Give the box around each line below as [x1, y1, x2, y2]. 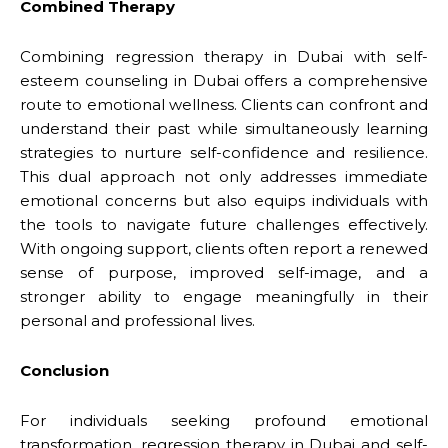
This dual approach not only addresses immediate [20, 166, 428, 186]
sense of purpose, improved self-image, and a [20, 262, 428, 282]
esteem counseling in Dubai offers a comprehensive [20, 70, 428, 90]
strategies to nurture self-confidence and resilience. [20, 142, 428, 162]
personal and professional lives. [20, 310, 255, 330]
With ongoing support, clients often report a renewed [20, 238, 428, 258]
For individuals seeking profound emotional [20, 410, 428, 430]
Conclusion [20, 360, 109, 380]
